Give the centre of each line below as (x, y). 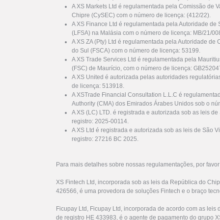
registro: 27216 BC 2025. (105, 139)
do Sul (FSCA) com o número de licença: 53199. (136, 51)
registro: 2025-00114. (100, 122)
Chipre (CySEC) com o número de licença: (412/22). (141, 15)
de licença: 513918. (98, 86)
